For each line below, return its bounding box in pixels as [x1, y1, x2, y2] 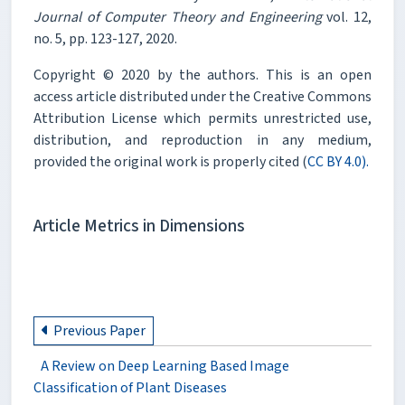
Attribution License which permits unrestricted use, [33, 108, 372, 128]
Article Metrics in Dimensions [33, 212, 245, 239]
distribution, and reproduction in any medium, [33, 129, 372, 150]
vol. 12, [321, 6, 372, 27]
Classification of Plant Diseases [33, 377, 227, 398]
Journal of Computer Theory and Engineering [33, 6, 322, 27]
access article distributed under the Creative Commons [33, 86, 372, 107]
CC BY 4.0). [307, 151, 369, 172]
